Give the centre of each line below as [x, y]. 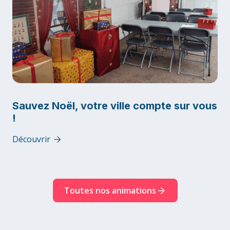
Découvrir [31, 139]
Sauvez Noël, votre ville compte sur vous [115, 106]
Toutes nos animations [110, 190]
